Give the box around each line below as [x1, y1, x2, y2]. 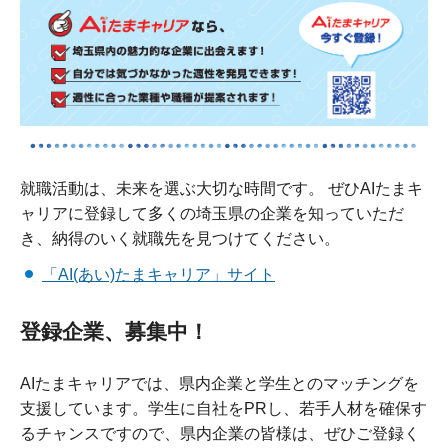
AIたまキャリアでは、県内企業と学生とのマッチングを [20, 374, 419, 392]
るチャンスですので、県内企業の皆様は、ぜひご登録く [20, 424, 420, 442]
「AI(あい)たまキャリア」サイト [42, 266, 275, 284]
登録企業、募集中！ [20, 319, 209, 343]
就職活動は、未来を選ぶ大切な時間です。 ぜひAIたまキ [20, 180, 423, 198]
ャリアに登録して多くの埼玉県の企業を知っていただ [20, 205, 404, 223]
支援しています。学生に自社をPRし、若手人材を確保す [20, 399, 427, 417]
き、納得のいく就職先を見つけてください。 [20, 230, 340, 248]
